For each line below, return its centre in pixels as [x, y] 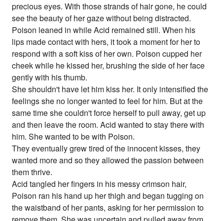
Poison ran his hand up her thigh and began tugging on [108, 196]
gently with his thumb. [50, 77]
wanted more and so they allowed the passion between [108, 160]
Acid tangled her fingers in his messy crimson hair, [99, 184]
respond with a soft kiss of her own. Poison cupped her [107, 54]
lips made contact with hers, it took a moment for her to [106, 42]
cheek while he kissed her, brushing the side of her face [109, 66]
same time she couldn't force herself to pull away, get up [109, 113]
